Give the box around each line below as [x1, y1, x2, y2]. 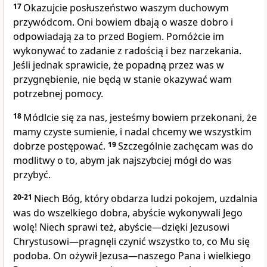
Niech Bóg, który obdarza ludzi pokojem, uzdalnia [34, 192, 257, 206]
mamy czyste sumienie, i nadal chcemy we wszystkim [13, 125, 252, 139]
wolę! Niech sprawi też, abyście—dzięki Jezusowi [13, 221, 229, 234]
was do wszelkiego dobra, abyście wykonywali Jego [13, 206, 243, 220]
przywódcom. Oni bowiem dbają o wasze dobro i [13, 15, 233, 29]
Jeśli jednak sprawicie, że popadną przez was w [13, 58, 224, 72]
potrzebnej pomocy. [13, 87, 103, 101]
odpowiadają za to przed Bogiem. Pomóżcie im [13, 30, 224, 44]
